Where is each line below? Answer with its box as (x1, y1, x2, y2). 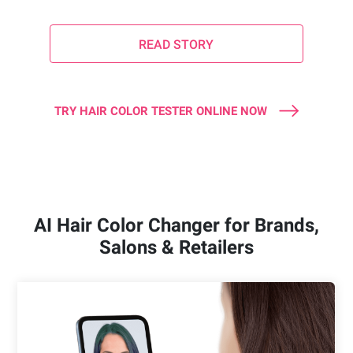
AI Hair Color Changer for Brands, (34, 214, 319, 237)
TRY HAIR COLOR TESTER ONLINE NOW (54, 104, 267, 119)
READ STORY (139, 37, 214, 53)
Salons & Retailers (99, 236, 254, 259)
